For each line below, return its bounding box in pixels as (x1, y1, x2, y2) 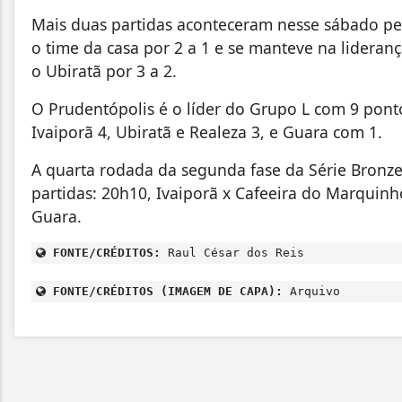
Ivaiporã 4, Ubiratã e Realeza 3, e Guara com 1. (31, 120, 382, 143)
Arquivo (283, 284, 340, 298)
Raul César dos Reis (161, 245, 304, 259)
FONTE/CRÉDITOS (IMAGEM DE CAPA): (46, 284, 283, 298)
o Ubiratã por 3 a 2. (31, 59, 181, 82)
